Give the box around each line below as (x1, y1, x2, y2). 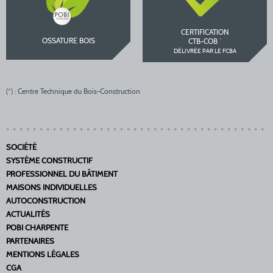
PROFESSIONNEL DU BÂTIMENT (6, 171, 118, 179)
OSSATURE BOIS (41, 38, 95, 45)
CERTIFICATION (181, 29, 229, 37)
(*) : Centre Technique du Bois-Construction (6, 88, 140, 96)
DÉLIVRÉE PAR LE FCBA (173, 48, 236, 55)
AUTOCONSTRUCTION (6, 197, 85, 206)
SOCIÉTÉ (6, 144, 37, 152)
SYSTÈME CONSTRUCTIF (6, 157, 93, 166)
